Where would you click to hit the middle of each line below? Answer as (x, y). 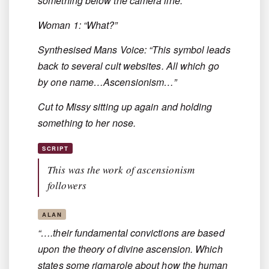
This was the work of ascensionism (121, 170)
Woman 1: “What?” (78, 25)
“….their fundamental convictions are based (131, 233)
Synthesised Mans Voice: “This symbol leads (134, 50)
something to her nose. (87, 123)
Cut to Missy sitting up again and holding (125, 107)
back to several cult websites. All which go (128, 66)
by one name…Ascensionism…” (107, 82)
